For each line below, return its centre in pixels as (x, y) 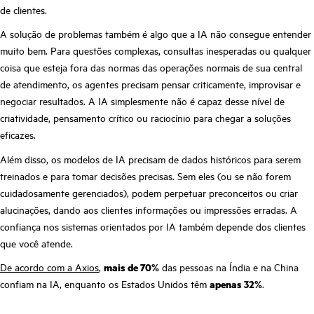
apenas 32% (236, 284)
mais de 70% (131, 267)
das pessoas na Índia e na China (229, 267)
